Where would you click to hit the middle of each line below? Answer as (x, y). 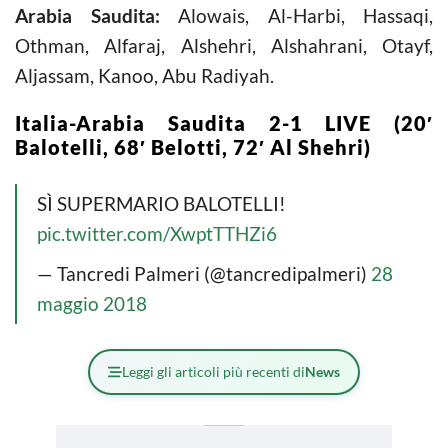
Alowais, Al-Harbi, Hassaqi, (296, 15)
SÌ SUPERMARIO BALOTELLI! (161, 203)
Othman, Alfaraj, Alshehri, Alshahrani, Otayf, (224, 45)
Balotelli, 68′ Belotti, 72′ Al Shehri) (193, 146)
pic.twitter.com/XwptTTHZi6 (157, 233)
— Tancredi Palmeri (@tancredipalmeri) (204, 273)
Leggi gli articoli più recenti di (213, 371)
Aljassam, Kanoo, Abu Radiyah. (144, 75)
